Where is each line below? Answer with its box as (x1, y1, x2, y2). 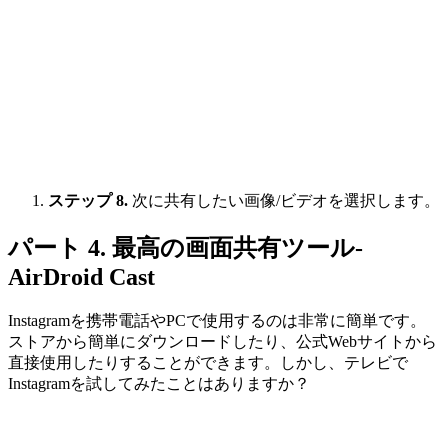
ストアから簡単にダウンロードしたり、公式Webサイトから (8, 333, 437, 350)
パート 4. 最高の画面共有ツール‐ (8, 235, 363, 262)
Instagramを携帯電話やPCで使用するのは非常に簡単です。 (8, 312, 426, 329)
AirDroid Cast (8, 264, 155, 291)
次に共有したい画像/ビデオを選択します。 (128, 192, 440, 210)
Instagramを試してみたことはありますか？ (8, 375, 310, 392)
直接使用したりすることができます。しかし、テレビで (8, 354, 408, 371)
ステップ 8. (48, 192, 128, 210)
